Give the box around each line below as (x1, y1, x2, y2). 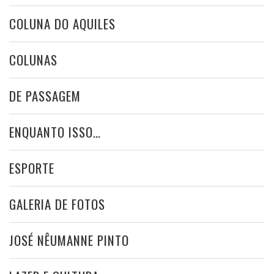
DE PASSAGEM (9, 86, 81, 105)
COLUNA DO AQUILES (9, 13, 116, 33)
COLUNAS (9, 50, 57, 69)
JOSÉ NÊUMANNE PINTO (9, 230, 129, 250)
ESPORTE (9, 158, 54, 177)
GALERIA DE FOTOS (9, 194, 105, 213)
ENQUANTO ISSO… (9, 122, 101, 141)
